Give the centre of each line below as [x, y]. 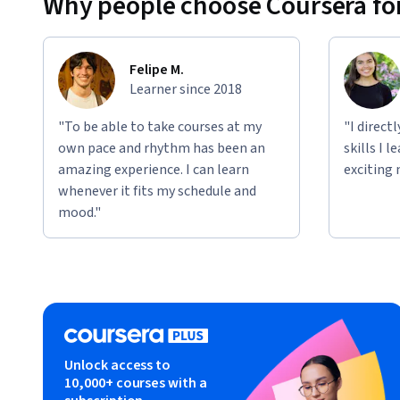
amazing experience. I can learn [154, 169]
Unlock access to [118, 365]
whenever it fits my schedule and [157, 191]
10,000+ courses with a [136, 383]
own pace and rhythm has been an [162, 148]
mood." [79, 212]
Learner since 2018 [186, 89]
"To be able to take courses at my [160, 126]
